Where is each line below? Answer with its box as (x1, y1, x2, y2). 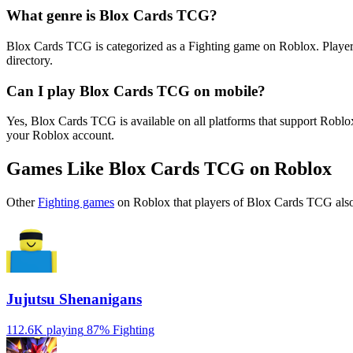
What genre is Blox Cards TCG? (6, 7, 217, 24)
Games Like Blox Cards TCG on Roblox (6, 158, 332, 180)
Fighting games (38, 195, 114, 210)
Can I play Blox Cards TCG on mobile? (6, 82, 266, 99)
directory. (6, 53, 53, 67)
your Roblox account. (6, 128, 114, 143)
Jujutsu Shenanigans (6, 290, 142, 307)
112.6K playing (6, 322, 84, 336)
